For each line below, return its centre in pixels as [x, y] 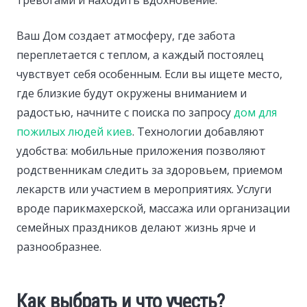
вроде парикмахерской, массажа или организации [153, 208]
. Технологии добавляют [198, 131]
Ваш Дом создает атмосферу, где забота [126, 35]
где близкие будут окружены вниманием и [132, 93]
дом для [255, 112]
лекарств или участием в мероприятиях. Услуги [144, 189]
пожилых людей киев [74, 131]
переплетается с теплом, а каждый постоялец [140, 54]
